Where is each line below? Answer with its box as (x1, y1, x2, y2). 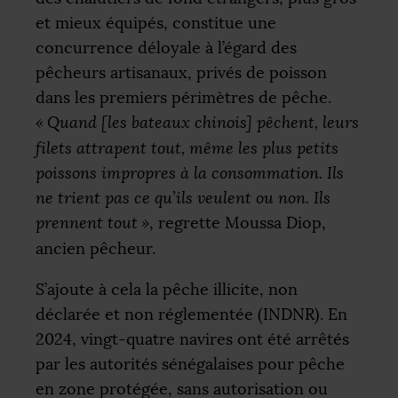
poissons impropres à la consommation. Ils (36, 163, 344, 184)
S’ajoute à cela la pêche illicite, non (36, 279, 298, 299)
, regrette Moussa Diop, (149, 213, 326, 234)
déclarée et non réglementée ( (36, 304, 263, 324)
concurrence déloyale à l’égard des (36, 38, 297, 59)
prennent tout (36, 213, 138, 234)
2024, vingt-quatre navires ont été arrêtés (36, 329, 349, 349)
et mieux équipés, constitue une (36, 13, 276, 34)
